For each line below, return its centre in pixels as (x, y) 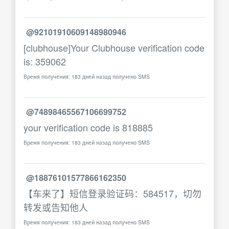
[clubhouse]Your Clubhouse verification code (114, 48)
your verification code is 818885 (88, 127)
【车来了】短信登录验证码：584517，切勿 (112, 193)
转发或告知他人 (56, 207)
